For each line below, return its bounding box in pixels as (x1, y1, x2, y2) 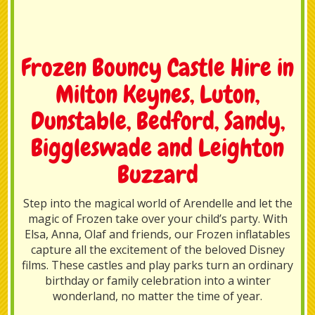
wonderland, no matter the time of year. (53, 288, 262, 304)
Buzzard (117, 159, 198, 191)
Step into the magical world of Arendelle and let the (22, 195, 292, 211)
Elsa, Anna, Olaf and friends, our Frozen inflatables (25, 226, 290, 242)
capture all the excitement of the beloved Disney (30, 242, 285, 257)
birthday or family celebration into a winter (44, 273, 271, 288)
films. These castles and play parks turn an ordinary (22, 257, 293, 273)
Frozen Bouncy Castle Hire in (21, 52, 294, 84)
